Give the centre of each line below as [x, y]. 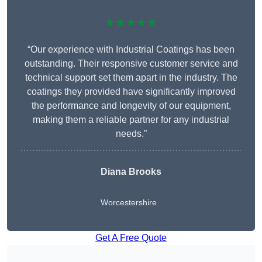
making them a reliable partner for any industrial [131, 120]
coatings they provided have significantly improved [131, 92]
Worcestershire [129, 203]
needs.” [131, 134]
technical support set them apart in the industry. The [131, 78]
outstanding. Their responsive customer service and [131, 64]
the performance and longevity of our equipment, [131, 106]
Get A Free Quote [131, 238]
